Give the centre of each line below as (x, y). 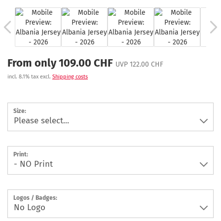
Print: (21, 154)
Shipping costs (70, 77)
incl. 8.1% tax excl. (30, 77)
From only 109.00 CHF (60, 63)
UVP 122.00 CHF (139, 64)
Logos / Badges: (35, 198)
